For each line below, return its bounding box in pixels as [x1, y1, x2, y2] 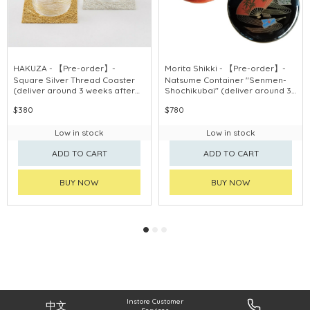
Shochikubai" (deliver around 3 [165, 85, 291, 96]
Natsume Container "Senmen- [165, 75, 286, 86]
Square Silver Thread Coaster [13, 75, 135, 86]
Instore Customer [127, 297, 183, 307]
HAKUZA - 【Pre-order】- [13, 63, 116, 74]
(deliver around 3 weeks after [13, 85, 135, 96]
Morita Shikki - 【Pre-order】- [165, 63, 286, 74]
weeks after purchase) [165, 95, 258, 107]
